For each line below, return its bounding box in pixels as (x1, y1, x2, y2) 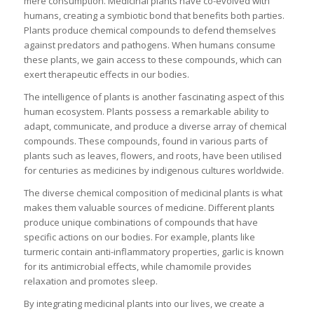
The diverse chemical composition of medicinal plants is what (23, 186, 282, 199)
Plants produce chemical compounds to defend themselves (23, 23, 276, 36)
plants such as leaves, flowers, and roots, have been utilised (23, 149, 282, 162)
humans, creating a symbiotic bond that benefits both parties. (23, 8, 285, 22)
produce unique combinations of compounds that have (23, 215, 258, 228)
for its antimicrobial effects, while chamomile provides (23, 259, 252, 273)
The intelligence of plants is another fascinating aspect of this (23, 90, 285, 103)
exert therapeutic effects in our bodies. (23, 67, 189, 81)
